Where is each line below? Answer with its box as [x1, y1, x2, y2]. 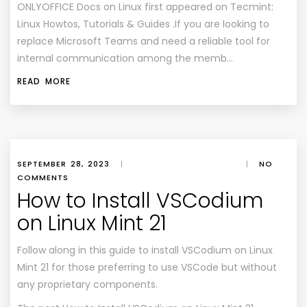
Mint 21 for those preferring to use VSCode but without [17, 260, 277, 274]
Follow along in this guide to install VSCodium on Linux [17, 243, 273, 257]
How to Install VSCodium [17, 186, 263, 215]
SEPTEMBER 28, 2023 [17, 158, 110, 169]
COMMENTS [17, 172, 69, 183]
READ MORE [17, 75, 71, 87]
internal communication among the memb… [17, 51, 233, 65]
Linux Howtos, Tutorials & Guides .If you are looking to [17, 17, 269, 31]
